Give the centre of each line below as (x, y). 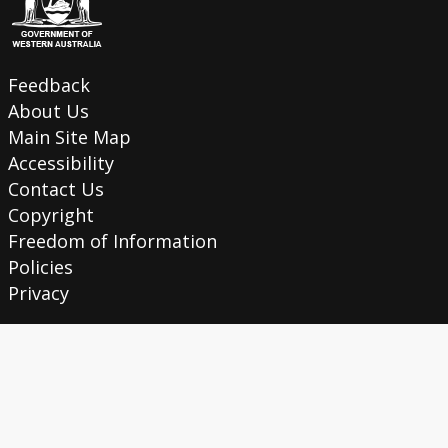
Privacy (38, 293)
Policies (40, 267)
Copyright (50, 215)
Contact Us (55, 189)
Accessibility (60, 163)
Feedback (48, 85)
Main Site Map (69, 137)
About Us (48, 111)
